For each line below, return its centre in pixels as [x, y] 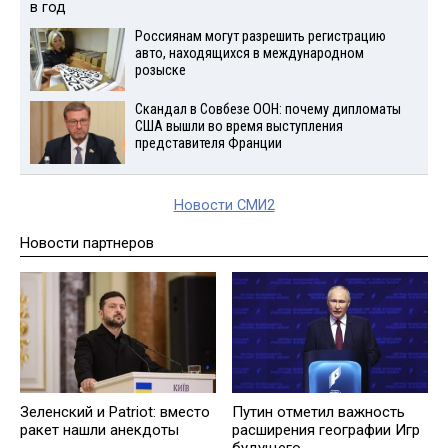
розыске [160, 71]
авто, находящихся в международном [249, 54]
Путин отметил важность [318, 411]
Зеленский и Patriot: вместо [115, 411]
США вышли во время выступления [238, 127]
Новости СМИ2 [224, 205]
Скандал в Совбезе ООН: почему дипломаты [267, 110]
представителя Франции [208, 144]
